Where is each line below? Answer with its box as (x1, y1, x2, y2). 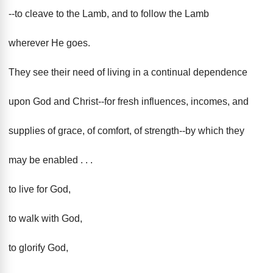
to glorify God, (9, 243, 68, 253)
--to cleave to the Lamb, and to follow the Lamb (9, 9, 209, 19)
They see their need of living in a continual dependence (9, 67, 247, 77)
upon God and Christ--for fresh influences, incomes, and (9, 96, 249, 107)
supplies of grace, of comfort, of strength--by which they (9, 126, 244, 136)
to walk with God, (9, 213, 82, 224)
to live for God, (9, 184, 71, 194)
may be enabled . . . (9, 155, 93, 165)
